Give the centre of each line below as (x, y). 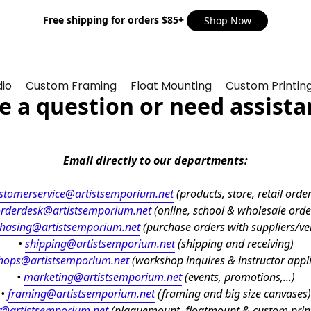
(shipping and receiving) (234, 244)
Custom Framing (72, 86)
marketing (48, 277)
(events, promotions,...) (238, 277)
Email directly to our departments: (155, 161)
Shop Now (227, 20)
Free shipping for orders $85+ (115, 20)
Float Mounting (171, 86)
